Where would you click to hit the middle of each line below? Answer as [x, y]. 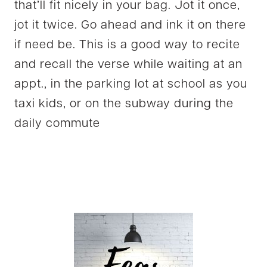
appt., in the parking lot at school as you [131, 84]
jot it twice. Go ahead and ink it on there [130, 25]
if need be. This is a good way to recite [127, 45]
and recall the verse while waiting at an [128, 65]
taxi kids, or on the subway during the [124, 104]
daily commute [57, 124]
